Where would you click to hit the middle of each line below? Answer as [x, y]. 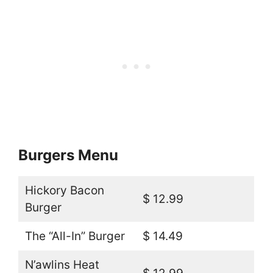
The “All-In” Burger [75, 236]
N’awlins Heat [62, 264]
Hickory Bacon [64, 190]
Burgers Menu [68, 155]
